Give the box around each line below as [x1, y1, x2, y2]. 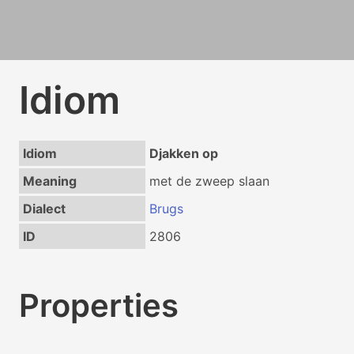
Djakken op [149, 145, 218, 161]
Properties [19, 285, 179, 325]
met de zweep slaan [149, 173, 269, 189]
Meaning [22, 173, 77, 189]
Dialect [22, 201, 66, 217]
